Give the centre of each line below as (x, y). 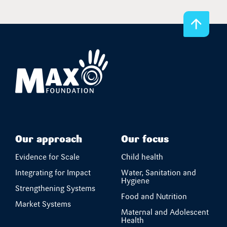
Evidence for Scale (47, 158)
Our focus (145, 140)
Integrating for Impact (53, 173)
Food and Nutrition (154, 197)
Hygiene (136, 181)
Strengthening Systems (56, 189)
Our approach (49, 140)
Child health (142, 158)
